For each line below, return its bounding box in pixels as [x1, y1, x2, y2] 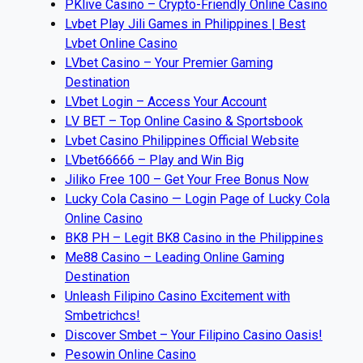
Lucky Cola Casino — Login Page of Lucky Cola [65, 190, 330, 207]
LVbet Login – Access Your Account [65, 93, 267, 109]
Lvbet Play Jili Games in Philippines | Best [65, 15, 305, 32]
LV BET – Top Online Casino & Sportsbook [65, 113, 303, 129]
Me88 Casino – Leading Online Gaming [65, 249, 284, 265]
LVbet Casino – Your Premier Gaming [65, 54, 273, 70]
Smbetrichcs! [65, 307, 140, 323]
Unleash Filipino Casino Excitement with [65, 288, 290, 304]
